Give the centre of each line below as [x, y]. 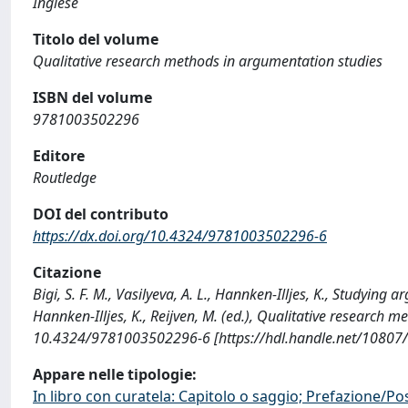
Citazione [67, 272]
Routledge [65, 178]
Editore [59, 156]
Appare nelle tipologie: [115, 374]
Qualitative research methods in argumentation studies [208, 61]
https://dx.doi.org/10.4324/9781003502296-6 [180, 236]
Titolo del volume [96, 39]
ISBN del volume [92, 97]
